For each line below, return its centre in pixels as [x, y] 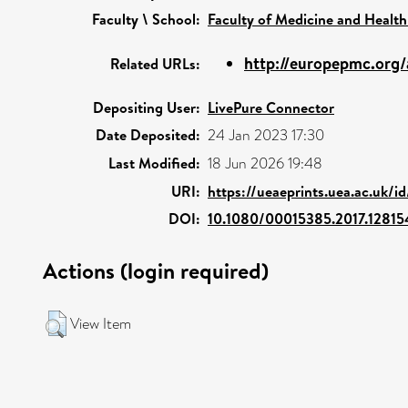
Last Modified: [154, 163]
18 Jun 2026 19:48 [265, 163]
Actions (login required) [156, 270]
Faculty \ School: [146, 19]
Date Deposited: [148, 134]
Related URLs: [155, 63]
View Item [101, 323]
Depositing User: [147, 107]
